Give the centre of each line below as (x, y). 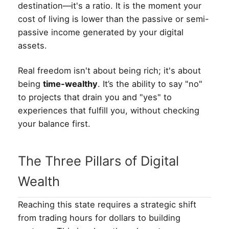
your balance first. (54, 123)
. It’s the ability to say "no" (150, 84)
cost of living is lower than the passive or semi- (113, 19)
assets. (32, 45)
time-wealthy (70, 84)
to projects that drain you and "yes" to (95, 97)
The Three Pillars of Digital (98, 161)
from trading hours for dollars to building (99, 217)
